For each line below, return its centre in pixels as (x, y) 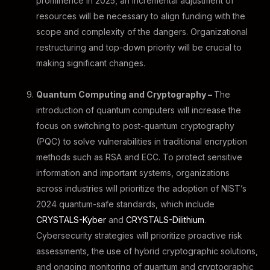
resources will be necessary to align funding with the (141, 16)
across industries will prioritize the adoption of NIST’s (141, 188)
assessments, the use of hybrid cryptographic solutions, (147, 251)
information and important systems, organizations (133, 173)
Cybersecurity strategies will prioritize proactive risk (139, 235)
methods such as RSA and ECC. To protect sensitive (139, 157)
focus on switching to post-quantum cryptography (135, 126)
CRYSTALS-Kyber (71, 220)
